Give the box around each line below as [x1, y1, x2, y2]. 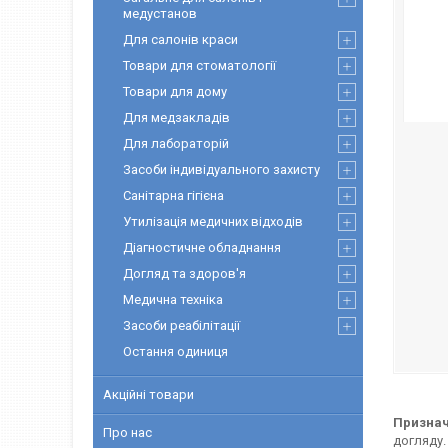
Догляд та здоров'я [123, 266, 246, 281]
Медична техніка [123, 292, 223, 307]
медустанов [123, 6, 197, 21]
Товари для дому [123, 84, 227, 99]
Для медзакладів [123, 110, 230, 125]
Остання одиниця [123, 344, 228, 359]
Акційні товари [103, 387, 194, 402]
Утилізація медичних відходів [123, 214, 303, 229]
